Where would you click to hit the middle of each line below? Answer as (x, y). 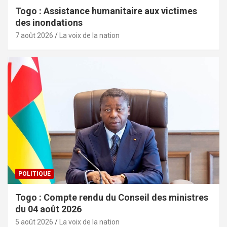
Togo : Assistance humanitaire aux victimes (106, 11)
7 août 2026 (34, 36)
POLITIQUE (34, 174)
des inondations (49, 23)
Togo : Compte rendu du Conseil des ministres (112, 197)
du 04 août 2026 (48, 209)
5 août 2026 (34, 222)
